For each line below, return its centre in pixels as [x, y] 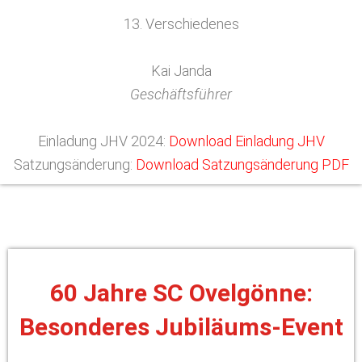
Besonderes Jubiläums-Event [181, 327]
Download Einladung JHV [246, 141]
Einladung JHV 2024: [103, 141]
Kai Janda [181, 71]
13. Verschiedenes [181, 24]
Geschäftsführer [181, 94]
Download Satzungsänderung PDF [242, 164]
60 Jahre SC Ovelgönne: [181, 293]
